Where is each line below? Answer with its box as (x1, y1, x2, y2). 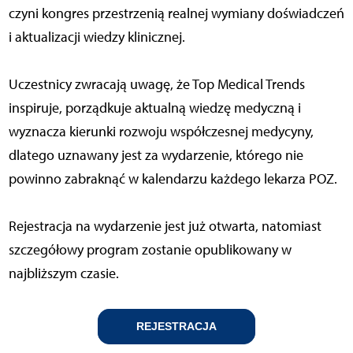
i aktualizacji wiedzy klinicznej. (8, 28, 185, 46)
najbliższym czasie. (8, 265, 119, 283)
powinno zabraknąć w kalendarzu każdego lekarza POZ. (8, 170, 337, 188)
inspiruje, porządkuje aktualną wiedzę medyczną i (8, 99, 301, 117)
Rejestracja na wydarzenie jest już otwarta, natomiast (8, 217, 321, 236)
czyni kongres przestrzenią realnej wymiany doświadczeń (8, 5, 344, 23)
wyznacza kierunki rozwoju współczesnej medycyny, (8, 123, 314, 141)
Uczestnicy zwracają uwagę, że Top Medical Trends (8, 76, 305, 94)
